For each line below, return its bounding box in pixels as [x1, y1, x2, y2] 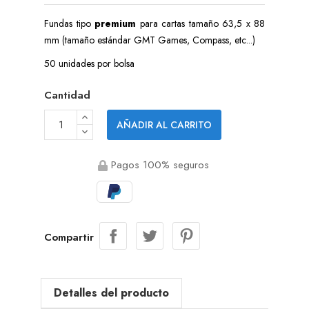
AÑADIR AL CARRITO [117, 117, 212, 132]
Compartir [44, 230, 94, 246]
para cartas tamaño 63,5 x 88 [139, 16, 265, 30]
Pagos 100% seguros [108, 157, 209, 172]
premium [94, 16, 140, 30]
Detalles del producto [54, 284, 169, 301]
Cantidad [44, 87, 90, 103]
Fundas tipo [44, 16, 94, 30]
